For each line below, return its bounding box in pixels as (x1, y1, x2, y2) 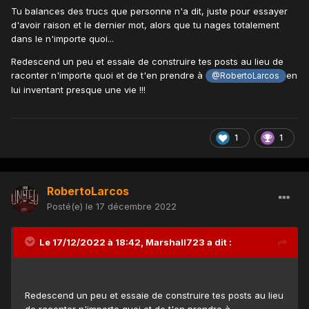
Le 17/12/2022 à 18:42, (39, 236, 146, 248)
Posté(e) (47, 200, 86, 212)
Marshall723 (146, 236, 205, 248)
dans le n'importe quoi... (11, 33, 114, 45)
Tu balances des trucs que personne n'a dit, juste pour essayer (11, 6, 288, 17)
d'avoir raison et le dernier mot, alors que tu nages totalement (11, 19, 279, 31)
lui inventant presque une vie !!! (11, 84, 146, 96)
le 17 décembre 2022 (86, 200, 177, 212)
